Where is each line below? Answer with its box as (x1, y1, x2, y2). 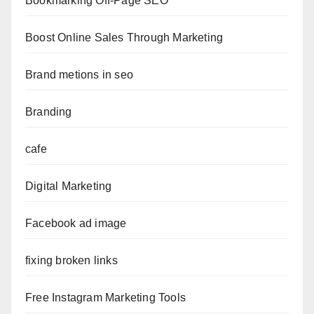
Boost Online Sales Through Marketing (25, 32, 224, 44)
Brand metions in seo (25, 69, 133, 81)
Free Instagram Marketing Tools (25, 292, 186, 304)
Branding (25, 106, 72, 118)
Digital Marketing (25, 180, 112, 193)
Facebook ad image (25, 217, 127, 230)
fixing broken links (25, 254, 118, 267)
